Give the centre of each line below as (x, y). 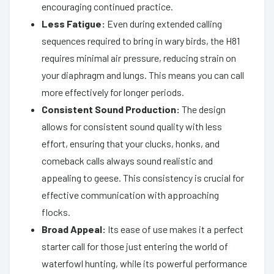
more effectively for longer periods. (113, 92)
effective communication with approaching (130, 194)
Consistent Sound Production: (111, 109)
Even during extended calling (164, 23)
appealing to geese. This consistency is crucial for (143, 177)
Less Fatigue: (73, 23)
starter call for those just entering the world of (135, 246)
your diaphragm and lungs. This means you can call (143, 75)
